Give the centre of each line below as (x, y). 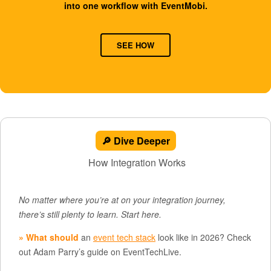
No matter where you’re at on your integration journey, (122, 200)
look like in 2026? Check (203, 237)
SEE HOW (135, 45)
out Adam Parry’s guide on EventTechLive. (100, 252)
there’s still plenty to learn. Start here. (90, 214)
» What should (49, 237)
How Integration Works (135, 162)
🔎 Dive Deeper (135, 141)
